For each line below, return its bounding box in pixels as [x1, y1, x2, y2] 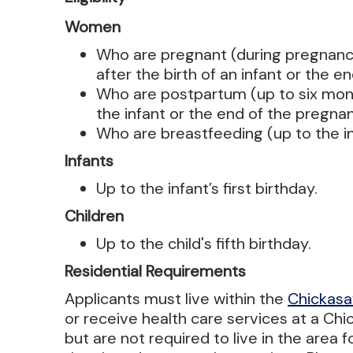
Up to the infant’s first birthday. [96, 178, 318, 199]
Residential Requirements [65, 261, 247, 281]
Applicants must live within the [65, 288, 288, 309]
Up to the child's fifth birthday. [96, 233, 312, 254]
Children [65, 206, 124, 226]
